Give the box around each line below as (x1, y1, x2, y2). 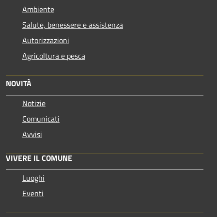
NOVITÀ (6, 77, 31, 89)
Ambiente (22, 3, 54, 15)
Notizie (22, 97, 46, 109)
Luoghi (22, 171, 45, 184)
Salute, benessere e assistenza (22, 18, 123, 31)
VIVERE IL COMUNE (6, 152, 72, 164)
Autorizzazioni (22, 34, 69, 46)
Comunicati (22, 112, 60, 124)
